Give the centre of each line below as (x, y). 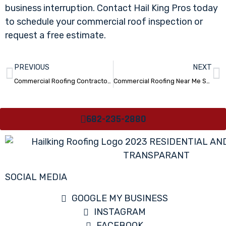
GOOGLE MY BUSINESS (120, 199)
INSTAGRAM (120, 212)
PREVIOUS (32, 68)
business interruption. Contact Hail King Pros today (111, 8)
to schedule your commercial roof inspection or (104, 22)
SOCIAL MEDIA (36, 177)
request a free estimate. (55, 36)
